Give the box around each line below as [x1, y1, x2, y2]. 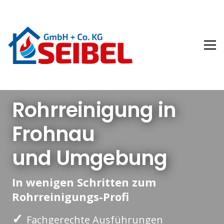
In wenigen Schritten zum [12, 174, 156, 189]
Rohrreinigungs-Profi [12, 188, 129, 204]
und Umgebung [12, 144, 167, 172]
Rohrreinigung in [12, 96, 176, 124]
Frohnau [12, 120, 95, 148]
